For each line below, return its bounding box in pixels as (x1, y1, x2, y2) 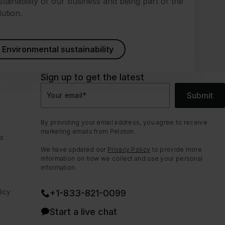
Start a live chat (50, 206, 117, 217)
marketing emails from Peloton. (41, 128, 136, 136)
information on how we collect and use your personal (41, 155, 203, 163)
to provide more (150, 146, 202, 154)
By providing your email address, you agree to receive (41, 119, 207, 127)
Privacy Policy (107, 146, 151, 154)
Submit (187, 90, 213, 101)
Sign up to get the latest (41, 72, 144, 83)
